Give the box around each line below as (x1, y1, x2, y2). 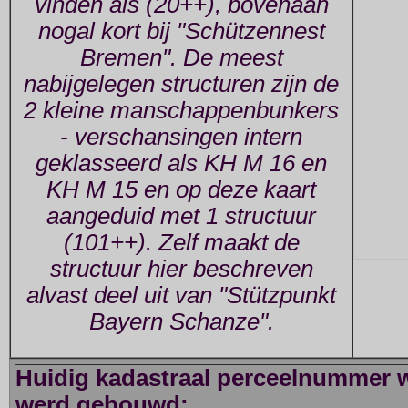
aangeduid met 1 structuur (46, 203, 316, 229)
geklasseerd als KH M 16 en (36, 150, 327, 177)
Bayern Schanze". (88, 309, 274, 335)
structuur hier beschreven (49, 256, 313, 282)
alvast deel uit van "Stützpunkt (26, 282, 336, 309)
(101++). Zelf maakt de (63, 229, 300, 256)
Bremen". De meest (79, 45, 283, 71)
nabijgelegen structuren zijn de (24, 71, 339, 97)
